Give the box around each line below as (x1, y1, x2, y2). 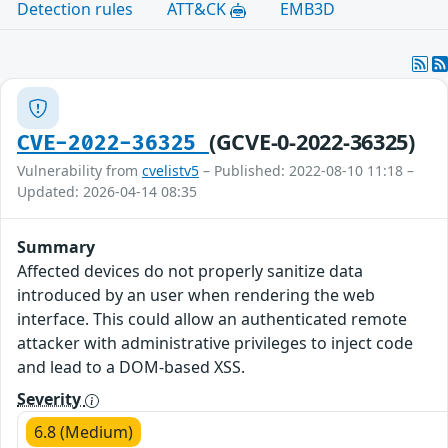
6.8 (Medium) (34, 421, 133, 444)
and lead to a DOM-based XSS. (17, 356, 245, 379)
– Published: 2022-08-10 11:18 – (199, 161, 414, 181)
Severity (17, 388, 85, 411)
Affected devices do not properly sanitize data (17, 260, 363, 283)
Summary (17, 236, 95, 259)
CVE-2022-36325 (17, 131, 209, 157)
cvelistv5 (142, 161, 199, 181)
